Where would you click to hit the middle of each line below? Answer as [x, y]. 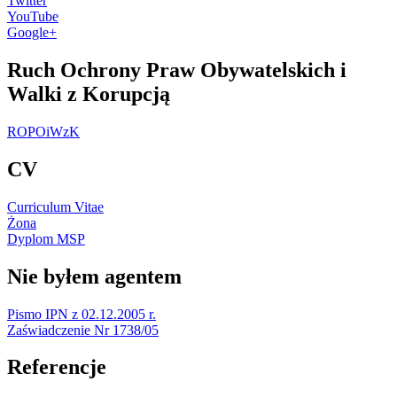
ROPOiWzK [43, 131]
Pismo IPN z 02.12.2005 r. [82, 314]
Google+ [32, 33]
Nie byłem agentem [94, 276]
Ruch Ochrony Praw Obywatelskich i [177, 70]
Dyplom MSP [46, 238]
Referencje [57, 367]
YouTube [33, 17]
